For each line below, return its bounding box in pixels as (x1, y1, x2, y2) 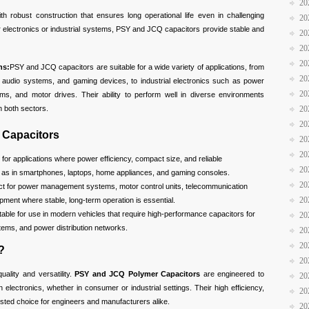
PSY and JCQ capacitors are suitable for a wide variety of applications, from (9, 63, 265, 72)
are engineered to (200, 269, 264, 278)
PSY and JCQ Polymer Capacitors (74, 269, 201, 278)
